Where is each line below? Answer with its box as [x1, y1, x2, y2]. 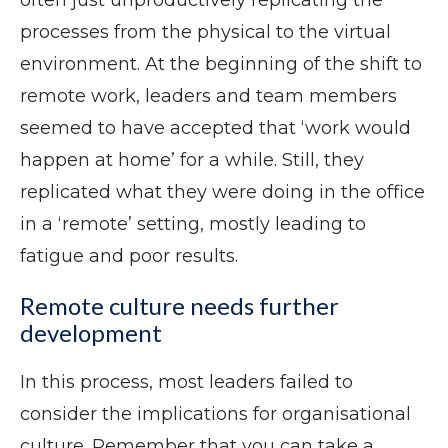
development [20, 318, 162, 348]
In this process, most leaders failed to [20, 371, 353, 394]
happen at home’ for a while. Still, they [20, 149, 364, 172]
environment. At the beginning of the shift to [20, 53, 422, 76]
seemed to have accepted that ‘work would [20, 117, 411, 140]
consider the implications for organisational [20, 403, 411, 426]
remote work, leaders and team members [20, 85, 397, 108]
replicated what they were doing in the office [20, 181, 425, 204]
